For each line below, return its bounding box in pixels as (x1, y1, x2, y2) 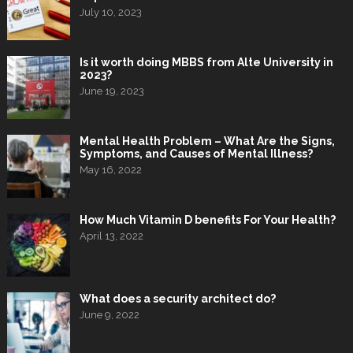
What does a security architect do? (79, 292, 276, 306)
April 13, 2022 (79, 230, 143, 243)
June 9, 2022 (79, 309, 139, 321)
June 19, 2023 (79, 85, 144, 98)
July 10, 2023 (79, 6, 142, 19)
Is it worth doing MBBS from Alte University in (79, 56, 336, 69)
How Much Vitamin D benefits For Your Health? (79, 214, 336, 227)
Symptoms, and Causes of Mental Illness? (79, 147, 313, 161)
